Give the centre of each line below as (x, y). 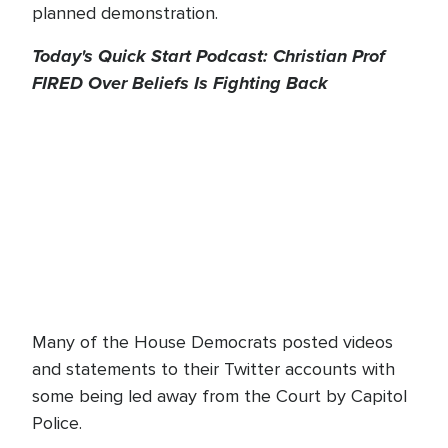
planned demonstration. (127, 13)
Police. (57, 423)
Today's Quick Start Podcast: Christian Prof (208, 56)
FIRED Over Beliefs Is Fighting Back (180, 83)
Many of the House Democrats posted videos (212, 342)
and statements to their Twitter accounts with (213, 369)
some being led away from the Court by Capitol (219, 396)
